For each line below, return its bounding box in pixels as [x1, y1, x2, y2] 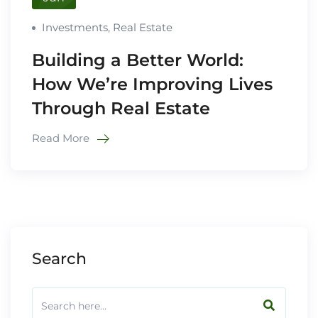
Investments [42, 20, 108, 34]
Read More [32, 131, 92, 145]
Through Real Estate [32, 97, 210, 119]
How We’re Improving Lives [32, 73, 273, 94]
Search [32, 248, 87, 268]
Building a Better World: [32, 49, 243, 70]
